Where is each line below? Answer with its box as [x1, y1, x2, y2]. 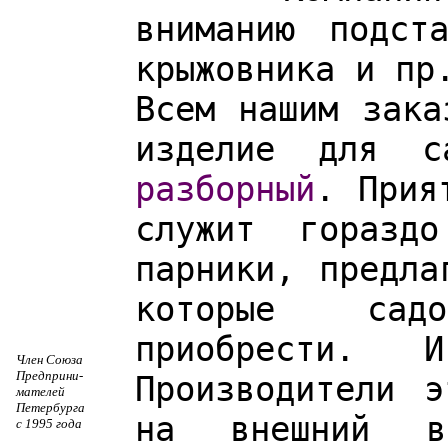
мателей [16, 384, 65, 399]
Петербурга [16, 400, 85, 415]
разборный [135, 169, 315, 209]
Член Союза [16, 352, 83, 367]
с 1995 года [16, 416, 82, 431]
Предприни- [16, 368, 83, 383]
